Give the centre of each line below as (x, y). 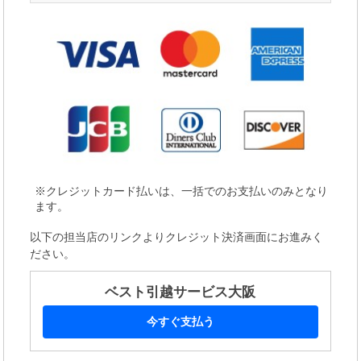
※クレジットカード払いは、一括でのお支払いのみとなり (182, 192)
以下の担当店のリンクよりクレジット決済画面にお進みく (177, 238)
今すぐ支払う (180, 322)
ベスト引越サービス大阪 (180, 293)
